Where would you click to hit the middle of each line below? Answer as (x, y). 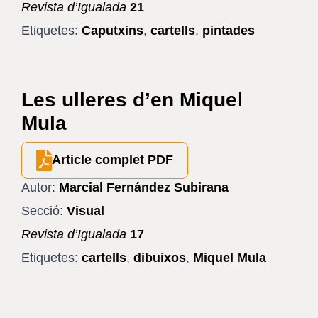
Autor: (38, 187)
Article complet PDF (113, 160)
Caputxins (113, 31)
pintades (229, 31)
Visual (86, 210)
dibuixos (160, 257)
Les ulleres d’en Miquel (132, 100)
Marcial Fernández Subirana (144, 187)
